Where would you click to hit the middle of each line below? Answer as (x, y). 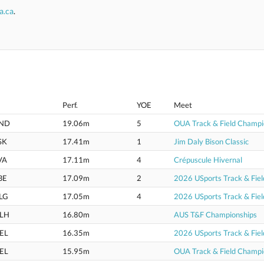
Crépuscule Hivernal (208, 160)
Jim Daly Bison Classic (211, 141)
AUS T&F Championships (215, 214)
